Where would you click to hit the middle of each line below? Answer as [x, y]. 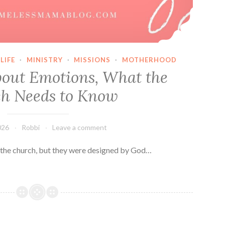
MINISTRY [44, 60]
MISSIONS [92, 60]
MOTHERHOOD [150, 60]
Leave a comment [80, 128]
